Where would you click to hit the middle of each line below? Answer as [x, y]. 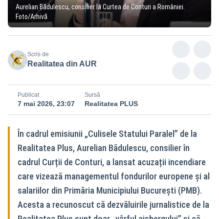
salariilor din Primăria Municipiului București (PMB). [110, 190]
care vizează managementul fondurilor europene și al [114, 176]
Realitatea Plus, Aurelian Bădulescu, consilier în [104, 148]
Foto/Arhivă [32, 16]
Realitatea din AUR [62, 64]
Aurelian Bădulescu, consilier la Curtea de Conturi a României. [100, 7]
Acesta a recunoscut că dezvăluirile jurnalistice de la [113, 204]
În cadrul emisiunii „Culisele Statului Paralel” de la [107, 133]
